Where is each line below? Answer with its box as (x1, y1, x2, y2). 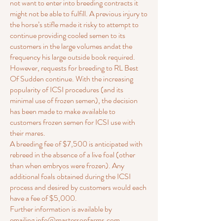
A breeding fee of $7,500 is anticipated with (10, 138, 143, 149)
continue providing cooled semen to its (10, 30, 125, 41)
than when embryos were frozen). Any (10, 160, 124, 171)
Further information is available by (10, 203, 112, 215)
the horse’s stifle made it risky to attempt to (10, 19, 139, 30)
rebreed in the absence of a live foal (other (10, 149, 135, 160)
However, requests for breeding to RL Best (10, 62, 138, 74)
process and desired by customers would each (10, 182, 147, 193)
